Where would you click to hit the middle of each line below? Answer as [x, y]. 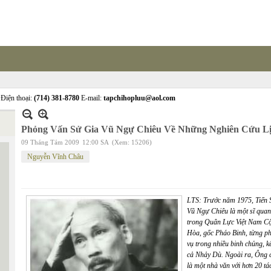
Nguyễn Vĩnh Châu [55, 157]
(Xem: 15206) [132, 142]
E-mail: [91, 98]
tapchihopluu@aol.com [139, 98]
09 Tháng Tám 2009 [50, 142]
